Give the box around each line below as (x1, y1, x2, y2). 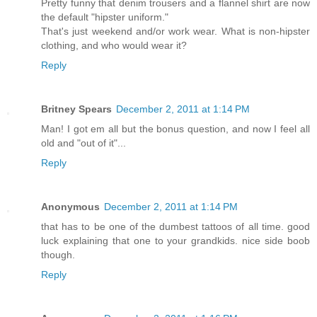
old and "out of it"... (41, 137, 126, 149)
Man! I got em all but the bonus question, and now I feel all (41, 122, 310, 134)
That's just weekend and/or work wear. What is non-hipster (41, 25, 310, 37)
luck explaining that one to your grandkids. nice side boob (41, 234, 310, 246)
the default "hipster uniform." (41, 11, 168, 23)
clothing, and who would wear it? (41, 39, 187, 51)
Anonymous (41, 200, 100, 212)
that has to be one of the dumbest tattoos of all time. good (41, 220, 310, 232)
